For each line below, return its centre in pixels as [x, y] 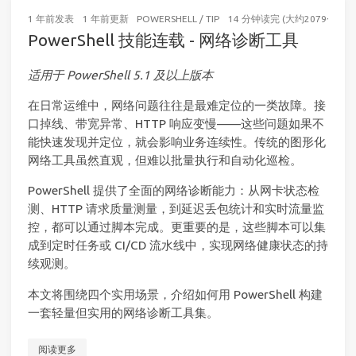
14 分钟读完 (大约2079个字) [288, 18]
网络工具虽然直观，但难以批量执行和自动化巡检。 [165, 160]
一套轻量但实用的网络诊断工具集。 [123, 312]
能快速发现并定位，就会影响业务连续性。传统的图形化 [177, 141]
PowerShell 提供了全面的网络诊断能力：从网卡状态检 [174, 191]
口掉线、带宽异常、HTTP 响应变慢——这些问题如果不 [176, 123]
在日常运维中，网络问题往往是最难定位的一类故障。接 [177, 105]
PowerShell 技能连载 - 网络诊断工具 [163, 39]
